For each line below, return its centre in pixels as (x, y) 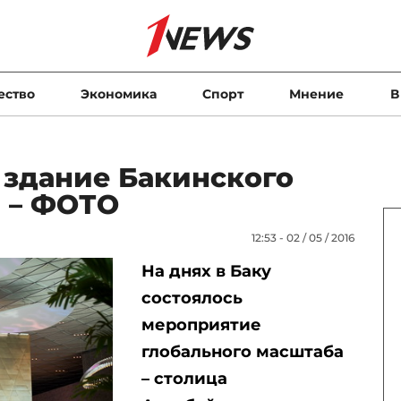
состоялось (192, 298)
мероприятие (201, 325)
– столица (184, 379)
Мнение (317, 94)
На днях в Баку (206, 271)
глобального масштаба (242, 352)
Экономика (118, 94)
